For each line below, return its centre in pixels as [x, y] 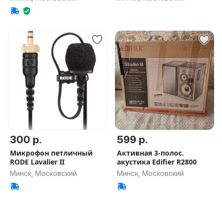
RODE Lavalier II [37, 162]
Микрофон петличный [51, 153]
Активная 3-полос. [150, 153]
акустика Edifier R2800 [157, 162]
